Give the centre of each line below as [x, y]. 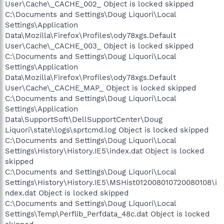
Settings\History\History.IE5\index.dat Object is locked [104, 151]
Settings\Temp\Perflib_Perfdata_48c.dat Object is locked [107, 214]
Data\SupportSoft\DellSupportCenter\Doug [84, 119]
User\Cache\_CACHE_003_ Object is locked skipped [99, 46]
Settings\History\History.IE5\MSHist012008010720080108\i [111, 182]
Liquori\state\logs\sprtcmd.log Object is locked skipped [107, 130]
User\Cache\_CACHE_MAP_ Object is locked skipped [100, 88]
